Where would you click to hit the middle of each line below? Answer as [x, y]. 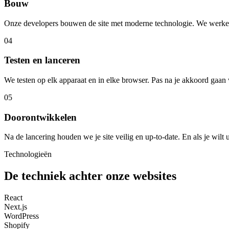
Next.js [16, 207]
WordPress [21, 216]
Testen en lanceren [42, 60]
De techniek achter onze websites [90, 176]
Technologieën [28, 154]
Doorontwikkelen [40, 117]
